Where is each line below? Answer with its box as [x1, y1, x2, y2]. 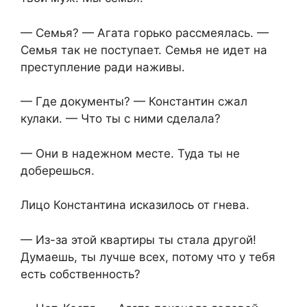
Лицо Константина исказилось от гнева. [21, 198, 249, 212]
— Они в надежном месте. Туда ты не [21, 146, 240, 160]
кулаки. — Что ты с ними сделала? [21, 112, 221, 126]
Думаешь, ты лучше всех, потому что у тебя [21, 249, 275, 264]
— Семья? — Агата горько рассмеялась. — [21, 25, 269, 40]
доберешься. [21, 163, 95, 177]
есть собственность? [21, 267, 140, 281]
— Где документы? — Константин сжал [21, 95, 247, 109]
